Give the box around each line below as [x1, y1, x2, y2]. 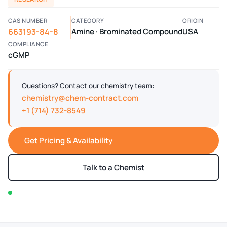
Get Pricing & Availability [24, 135, 112, 146]
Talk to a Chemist [83, 162, 144, 173]
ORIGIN [182, 16, 203, 24]
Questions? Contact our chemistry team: [22, 81, 154, 90]
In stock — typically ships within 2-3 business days [12, 187, 166, 197]
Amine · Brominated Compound [71, 26, 182, 37]
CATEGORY [71, 16, 104, 24]
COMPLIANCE [8, 40, 48, 48]
